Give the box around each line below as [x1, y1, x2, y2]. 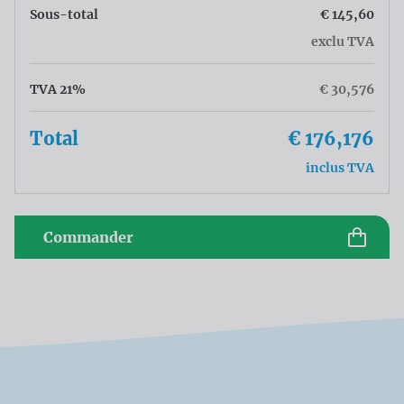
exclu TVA [311, 33, 374, 50]
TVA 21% [30, 81, 86, 98]
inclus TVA [306, 160, 374, 177]
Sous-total [30, 6, 98, 23]
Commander [43, 228, 133, 247]
